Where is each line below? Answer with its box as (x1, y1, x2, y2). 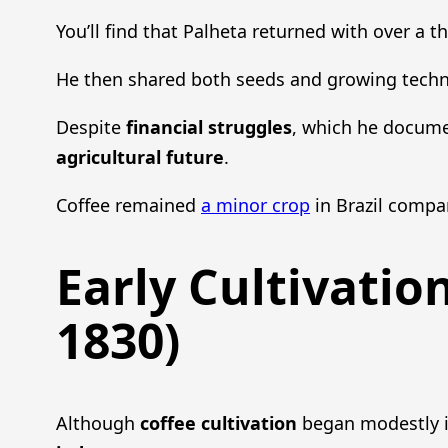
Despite (56, 114, 126, 139)
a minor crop (201, 192, 310, 217)
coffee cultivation (140, 410, 297, 435)
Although (56, 410, 140, 435)
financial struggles (126, 114, 292, 139)
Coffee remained (56, 192, 201, 217)
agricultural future (56, 144, 224, 169)
